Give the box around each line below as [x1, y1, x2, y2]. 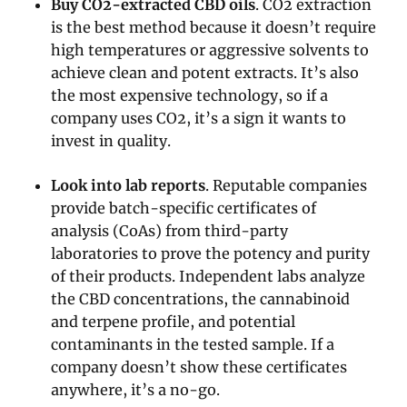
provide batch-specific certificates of [51, 199, 317, 218]
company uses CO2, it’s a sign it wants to [51, 109, 347, 128]
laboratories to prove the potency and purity [51, 244, 371, 263]
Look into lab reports [51, 176, 206, 195]
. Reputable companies [205, 176, 368, 195]
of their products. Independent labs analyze [51, 267, 366, 286]
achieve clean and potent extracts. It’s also [51, 64, 360, 83]
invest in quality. [51, 132, 172, 151]
